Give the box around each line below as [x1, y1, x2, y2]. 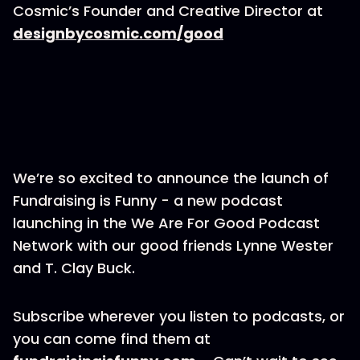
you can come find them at [13, 329, 211, 349]
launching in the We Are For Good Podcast [13, 213, 320, 233]
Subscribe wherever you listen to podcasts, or [13, 306, 345, 326]
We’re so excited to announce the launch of [13, 168, 329, 188]
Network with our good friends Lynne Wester [13, 235, 333, 256]
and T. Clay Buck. [13, 258, 135, 278]
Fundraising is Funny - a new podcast [13, 190, 283, 211]
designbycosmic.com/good [13, 23, 223, 43]
